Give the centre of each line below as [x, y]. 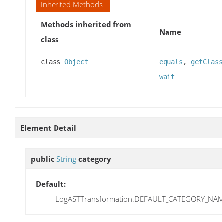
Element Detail [48, 128]
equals [171, 62]
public [44, 159]
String [66, 159]
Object [76, 62]
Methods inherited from [86, 25]
